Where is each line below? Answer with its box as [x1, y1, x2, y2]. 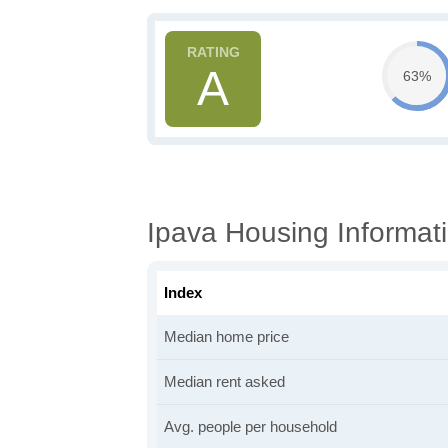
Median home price [164, 328, 289, 345]
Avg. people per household [164, 418, 337, 435]
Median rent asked [164, 373, 285, 390]
